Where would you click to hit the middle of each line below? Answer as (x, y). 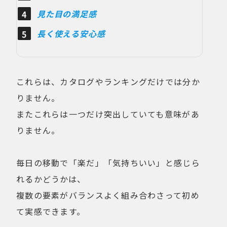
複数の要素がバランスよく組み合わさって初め (108, 195)
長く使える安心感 (71, 33)
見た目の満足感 (67, 13)
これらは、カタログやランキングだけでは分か (108, 81)
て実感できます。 (51, 211)
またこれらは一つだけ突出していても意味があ (108, 114)
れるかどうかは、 (51, 179)
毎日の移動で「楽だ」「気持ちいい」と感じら (108, 162)
